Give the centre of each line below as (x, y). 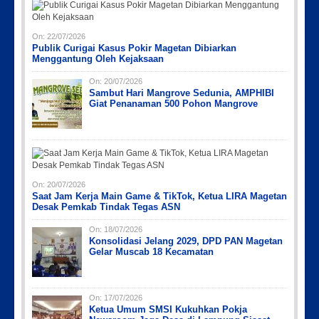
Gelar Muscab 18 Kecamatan (151, 251)
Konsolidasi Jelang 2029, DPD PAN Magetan (186, 241)
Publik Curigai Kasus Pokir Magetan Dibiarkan (134, 48)
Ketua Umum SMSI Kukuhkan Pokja (168, 309)
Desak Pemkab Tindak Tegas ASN (106, 206)
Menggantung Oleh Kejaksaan (98, 58)
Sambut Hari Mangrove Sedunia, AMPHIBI (182, 93)
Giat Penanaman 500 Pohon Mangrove (173, 103)
